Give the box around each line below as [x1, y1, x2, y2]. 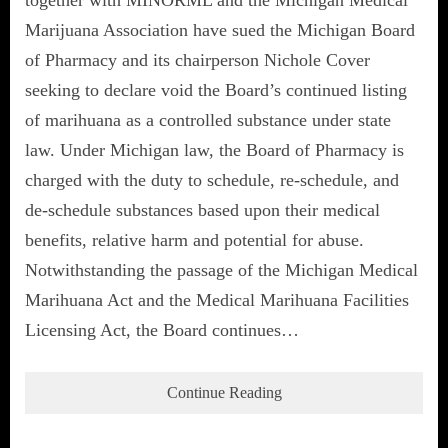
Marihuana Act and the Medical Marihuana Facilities [25, 289, 409, 310]
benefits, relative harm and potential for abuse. [25, 229, 364, 250]
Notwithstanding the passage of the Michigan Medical [25, 259, 418, 280]
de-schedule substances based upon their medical [25, 199, 380, 220]
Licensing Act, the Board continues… [25, 319, 299, 340]
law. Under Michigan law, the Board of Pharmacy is [25, 139, 404, 160]
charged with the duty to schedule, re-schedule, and [25, 169, 399, 190]
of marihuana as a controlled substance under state [25, 109, 391, 130]
